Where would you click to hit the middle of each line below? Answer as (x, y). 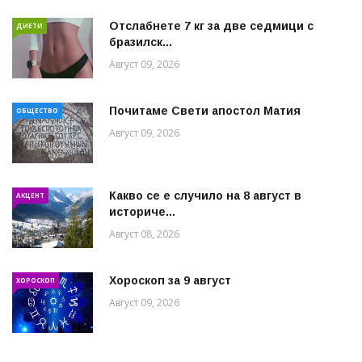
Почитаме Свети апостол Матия (205, 110)
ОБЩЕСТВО (37, 110)
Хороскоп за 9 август (170, 280)
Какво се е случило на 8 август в (205, 195)
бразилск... (141, 42)
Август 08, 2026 (144, 234)
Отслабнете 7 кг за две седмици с (211, 25)
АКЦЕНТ (30, 195)
